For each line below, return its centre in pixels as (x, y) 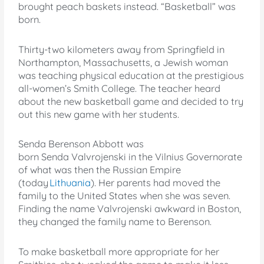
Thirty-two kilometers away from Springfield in (122, 49)
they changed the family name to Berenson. (115, 222)
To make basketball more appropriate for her (119, 252)
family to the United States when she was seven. (125, 196)
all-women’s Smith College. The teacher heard (120, 88)
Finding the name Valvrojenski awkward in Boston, (130, 209)
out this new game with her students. (99, 114)
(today (34, 183)
